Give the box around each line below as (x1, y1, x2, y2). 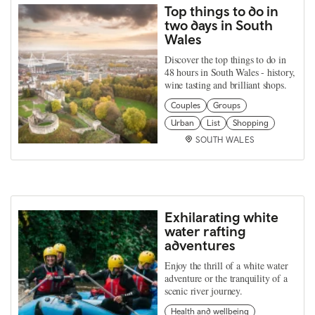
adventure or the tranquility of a (165, 271, 288, 285)
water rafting (165, 222, 246, 239)
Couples (171, 100, 200, 110)
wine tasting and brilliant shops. (165, 77, 287, 91)
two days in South (165, 16, 273, 33)
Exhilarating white (165, 208, 278, 225)
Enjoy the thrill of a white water (165, 258, 288, 272)
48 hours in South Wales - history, (165, 65, 296, 79)
